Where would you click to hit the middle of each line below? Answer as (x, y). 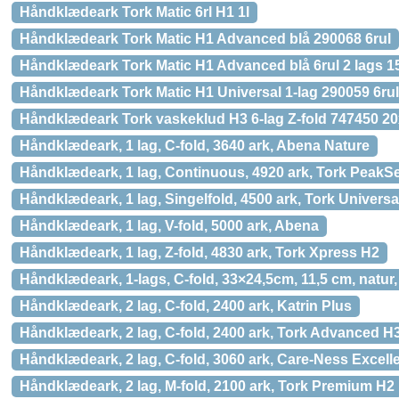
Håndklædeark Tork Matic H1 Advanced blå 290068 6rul (205, 39)
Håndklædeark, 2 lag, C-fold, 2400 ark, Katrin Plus (186, 306)
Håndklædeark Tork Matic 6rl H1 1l (134, 12)
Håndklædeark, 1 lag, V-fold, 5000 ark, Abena (169, 226)
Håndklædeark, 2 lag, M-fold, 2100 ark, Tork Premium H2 (207, 386)
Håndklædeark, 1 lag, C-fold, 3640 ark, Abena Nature (195, 146)
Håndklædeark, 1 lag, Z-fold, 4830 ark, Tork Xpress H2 (199, 252)
